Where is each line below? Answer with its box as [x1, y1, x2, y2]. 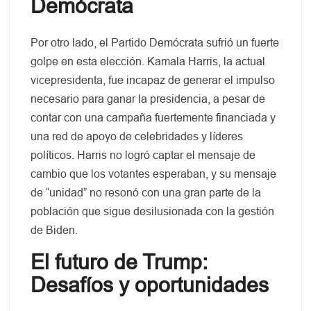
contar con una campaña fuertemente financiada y [31, 111, 276, 124]
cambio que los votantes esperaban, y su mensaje [31, 167, 277, 180]
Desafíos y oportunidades [31, 273, 269, 296]
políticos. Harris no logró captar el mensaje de [31, 149, 256, 161]
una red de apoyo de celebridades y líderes [31, 130, 244, 142]
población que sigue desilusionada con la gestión [31, 205, 275, 217]
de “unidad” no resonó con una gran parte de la [31, 186, 262, 199]
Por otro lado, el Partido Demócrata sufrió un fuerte [31, 36, 280, 49]
